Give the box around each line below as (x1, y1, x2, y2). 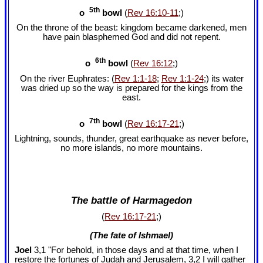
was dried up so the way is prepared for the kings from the (21, 83, 242, 93)
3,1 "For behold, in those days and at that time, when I (32, 245, 238, 255)
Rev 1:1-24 (161, 73, 204, 83)
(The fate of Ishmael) (90, 231, 173, 241)
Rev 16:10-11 (127, 8, 178, 18)
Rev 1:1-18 (114, 73, 157, 83)
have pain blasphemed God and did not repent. (42, 32, 221, 42)
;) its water (203, 73, 244, 83)
